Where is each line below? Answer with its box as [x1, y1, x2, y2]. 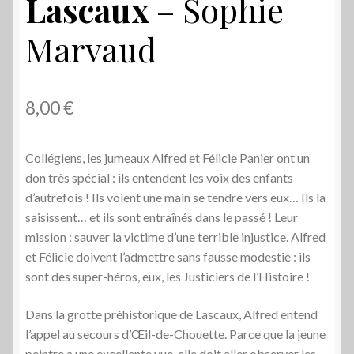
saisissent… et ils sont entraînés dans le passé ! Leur [25, 209, 298, 225]
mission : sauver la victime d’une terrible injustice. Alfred [25, 229, 326, 245]
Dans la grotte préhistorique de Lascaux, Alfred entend [25, 306, 318, 322]
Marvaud [25, 26, 156, 71]
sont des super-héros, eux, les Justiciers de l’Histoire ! [25, 269, 310, 284]
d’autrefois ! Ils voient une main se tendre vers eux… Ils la [25, 190, 326, 205]
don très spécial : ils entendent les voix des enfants [25, 170, 293, 186]
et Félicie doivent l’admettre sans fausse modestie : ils [25, 249, 311, 265]
